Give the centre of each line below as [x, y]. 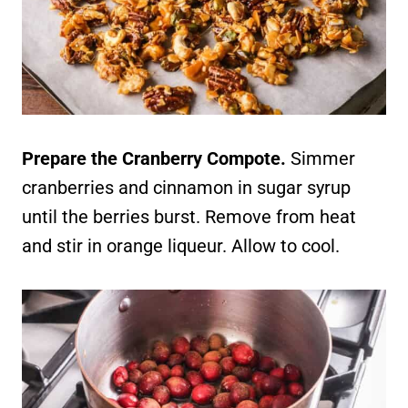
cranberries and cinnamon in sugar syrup [186, 187]
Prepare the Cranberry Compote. [156, 158]
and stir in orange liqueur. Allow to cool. [181, 245]
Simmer [323, 158]
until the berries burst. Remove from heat [189, 216]
